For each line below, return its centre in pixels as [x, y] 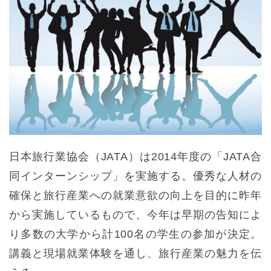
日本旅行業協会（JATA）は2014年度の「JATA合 [135, 156]
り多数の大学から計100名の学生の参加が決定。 [135, 234]
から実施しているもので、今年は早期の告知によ [135, 214]
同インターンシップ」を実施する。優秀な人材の [135, 176]
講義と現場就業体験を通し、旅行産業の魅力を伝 [135, 253]
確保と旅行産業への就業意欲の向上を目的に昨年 [135, 195]
